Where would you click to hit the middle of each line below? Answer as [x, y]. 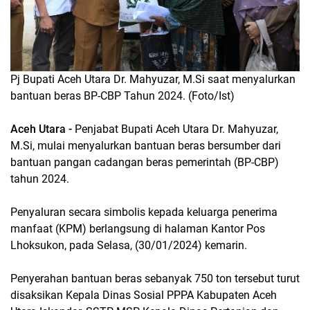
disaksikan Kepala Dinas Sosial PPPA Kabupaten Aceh [144, 295]
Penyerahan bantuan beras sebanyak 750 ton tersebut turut [155, 278]
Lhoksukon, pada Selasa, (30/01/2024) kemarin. [129, 245]
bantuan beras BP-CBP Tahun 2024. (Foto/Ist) [122, 95]
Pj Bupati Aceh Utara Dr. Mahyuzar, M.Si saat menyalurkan [153, 79]
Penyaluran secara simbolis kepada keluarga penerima [144, 212]
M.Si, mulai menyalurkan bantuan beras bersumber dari [146, 145]
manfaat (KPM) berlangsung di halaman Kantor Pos [138, 228]
